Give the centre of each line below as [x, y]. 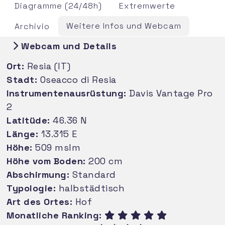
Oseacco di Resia [77, 79]
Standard [93, 174]
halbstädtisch [90, 188]
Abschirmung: [38, 174]
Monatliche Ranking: [54, 215]
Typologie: [31, 188]
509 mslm [57, 147]
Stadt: [22, 79]
